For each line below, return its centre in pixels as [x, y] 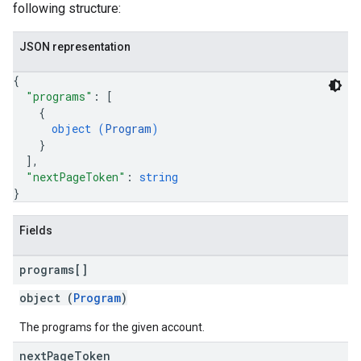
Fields [36, 230]
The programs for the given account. [112, 327]
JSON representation [75, 47]
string [159, 177]
